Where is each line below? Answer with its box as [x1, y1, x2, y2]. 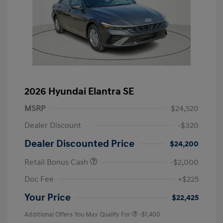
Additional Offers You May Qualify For [24, 211, 130, 219]
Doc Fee [24, 174, 54, 185]
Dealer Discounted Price [24, 138, 134, 150]
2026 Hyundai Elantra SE [24, 86, 134, 98]
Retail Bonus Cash [24, 157, 90, 168]
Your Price [24, 192, 71, 204]
